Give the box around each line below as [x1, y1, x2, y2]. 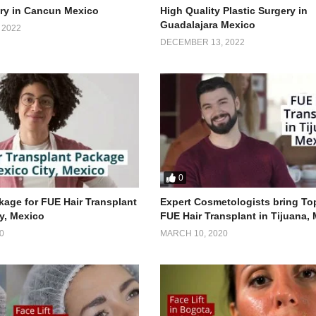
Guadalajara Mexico [160, 18, 256, 30]
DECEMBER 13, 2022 [160, 37, 245, 47]
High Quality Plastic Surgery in [160, 4, 308, 16]
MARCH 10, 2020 [160, 228, 229, 238]
